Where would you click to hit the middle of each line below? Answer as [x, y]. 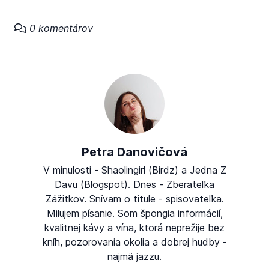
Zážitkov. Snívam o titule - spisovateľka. [134, 199]
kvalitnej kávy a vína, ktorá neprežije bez [134, 228]
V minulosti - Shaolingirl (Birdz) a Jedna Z [134, 170]
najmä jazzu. [134, 256]
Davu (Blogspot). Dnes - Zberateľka [134, 184]
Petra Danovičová [134, 152]
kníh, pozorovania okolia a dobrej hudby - [134, 242]
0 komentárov [60, 28]
